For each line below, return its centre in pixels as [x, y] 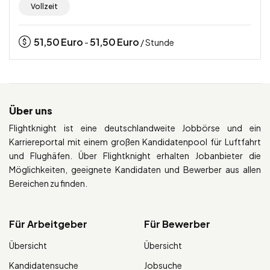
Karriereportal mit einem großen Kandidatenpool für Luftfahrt [135, 142]
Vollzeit [44, 7]
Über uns [31, 111]
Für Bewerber [177, 224]
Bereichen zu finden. [48, 184]
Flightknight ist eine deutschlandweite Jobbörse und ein [135, 128]
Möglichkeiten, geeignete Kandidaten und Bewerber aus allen [135, 170]
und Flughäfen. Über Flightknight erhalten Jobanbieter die [135, 156]
